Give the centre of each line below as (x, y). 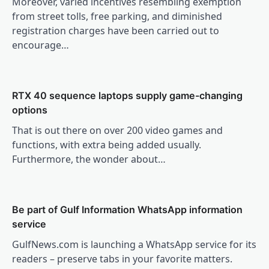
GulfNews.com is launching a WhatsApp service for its (134, 244)
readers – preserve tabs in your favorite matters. (122, 258)
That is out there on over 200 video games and (117, 130)
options (30, 110)
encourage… (41, 45)
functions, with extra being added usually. (107, 144)
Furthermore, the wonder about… (89, 159)
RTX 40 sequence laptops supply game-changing (127, 95)
